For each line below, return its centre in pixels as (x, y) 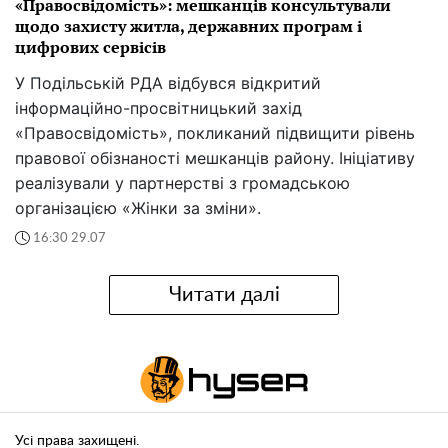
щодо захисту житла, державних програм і (188, 26)
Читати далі (224, 294)
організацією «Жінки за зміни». (138, 208)
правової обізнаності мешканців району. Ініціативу (215, 158)
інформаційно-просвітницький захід (158, 108)
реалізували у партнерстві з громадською (182, 183)
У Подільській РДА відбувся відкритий (168, 83)
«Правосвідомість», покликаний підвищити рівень (215, 133)
